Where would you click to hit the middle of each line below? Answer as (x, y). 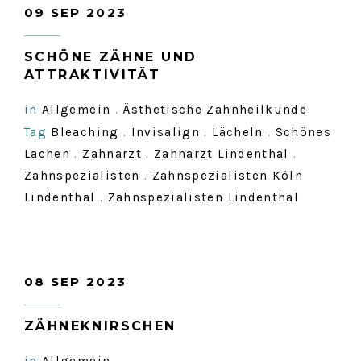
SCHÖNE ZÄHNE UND (111, 57)
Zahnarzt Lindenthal (222, 154)
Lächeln (238, 132)
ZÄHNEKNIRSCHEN (100, 326)
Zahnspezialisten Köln (228, 176)
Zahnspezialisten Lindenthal (203, 197)
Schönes (303, 132)
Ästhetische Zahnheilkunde (215, 110)
